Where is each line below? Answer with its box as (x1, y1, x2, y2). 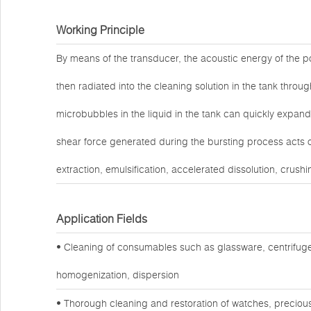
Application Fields (56, 212, 147, 226)
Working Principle (56, 23, 144, 37)
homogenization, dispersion (56, 269, 179, 281)
